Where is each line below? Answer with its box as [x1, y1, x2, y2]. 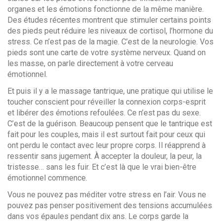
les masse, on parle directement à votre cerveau [7, 59, 173, 68]
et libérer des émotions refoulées [7, 108, 124, 117]
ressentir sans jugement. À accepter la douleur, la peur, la [7, 151, 202, 161]
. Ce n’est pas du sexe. [124, 108, 201, 117]
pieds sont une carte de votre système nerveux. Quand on [7, 48, 206, 57]
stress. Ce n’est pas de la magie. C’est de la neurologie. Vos [7, 37, 214, 46]
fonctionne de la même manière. [92, 4, 204, 14]
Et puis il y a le [7, 86, 59, 96]
